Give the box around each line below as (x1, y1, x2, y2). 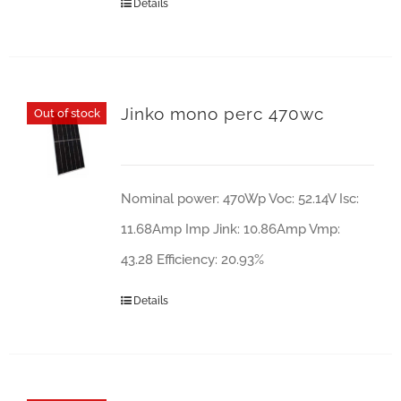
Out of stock (33, 106, 100, 120)
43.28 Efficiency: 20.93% (120, 252, 264, 268)
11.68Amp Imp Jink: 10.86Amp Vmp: (120, 221, 340, 237)
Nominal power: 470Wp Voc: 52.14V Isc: (120, 191, 359, 207)
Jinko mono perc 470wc (120, 104, 324, 124)
